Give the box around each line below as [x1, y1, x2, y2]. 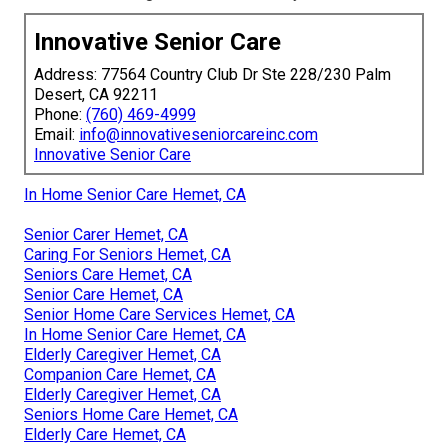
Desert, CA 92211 [34, 84, 158, 104]
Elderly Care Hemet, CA [24, 424, 186, 444]
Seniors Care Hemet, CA [24, 264, 192, 284]
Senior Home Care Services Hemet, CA [24, 304, 295, 324]
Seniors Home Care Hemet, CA [24, 404, 238, 424]
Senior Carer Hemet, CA [24, 224, 188, 244]
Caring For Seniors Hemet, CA [24, 244, 231, 264]
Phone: [34, 104, 86, 124]
